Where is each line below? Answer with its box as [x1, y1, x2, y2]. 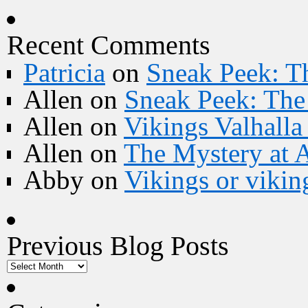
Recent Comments [7, 30, 210, 60]
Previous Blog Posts [7, 230, 229, 261]
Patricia [23, 58, 105, 87]
